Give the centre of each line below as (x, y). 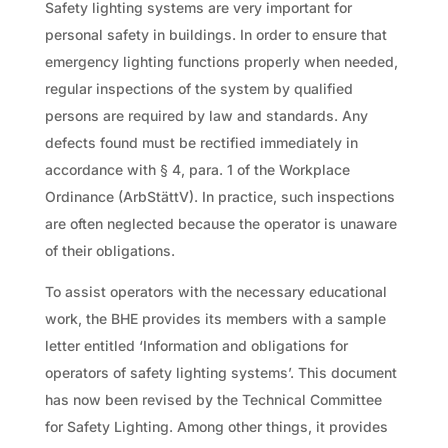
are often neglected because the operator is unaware (220, 223)
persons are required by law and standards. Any (206, 115)
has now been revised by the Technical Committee (213, 399)
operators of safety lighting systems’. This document (220, 372)
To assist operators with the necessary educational (215, 291)
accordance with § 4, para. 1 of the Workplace (197, 169)
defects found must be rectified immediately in (201, 142)
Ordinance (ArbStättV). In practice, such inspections (219, 196)
